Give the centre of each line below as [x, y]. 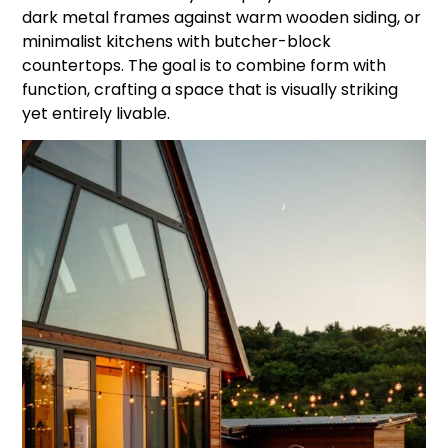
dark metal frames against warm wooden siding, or [222, 17]
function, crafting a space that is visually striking [210, 89]
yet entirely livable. [96, 113]
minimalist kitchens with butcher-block [177, 41]
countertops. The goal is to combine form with [204, 65]
